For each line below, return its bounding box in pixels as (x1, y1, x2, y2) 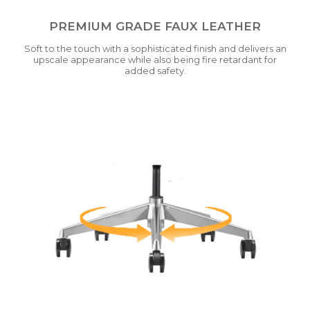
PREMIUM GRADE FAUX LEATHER (49, 19, 261, 34)
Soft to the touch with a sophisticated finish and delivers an (24, 43, 286, 55)
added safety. (124, 65, 186, 77)
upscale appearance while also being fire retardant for (33, 54, 277, 66)
